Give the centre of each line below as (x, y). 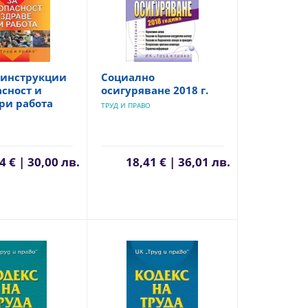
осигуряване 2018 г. (154, 90)
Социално (128, 77)
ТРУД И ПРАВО (125, 105)
